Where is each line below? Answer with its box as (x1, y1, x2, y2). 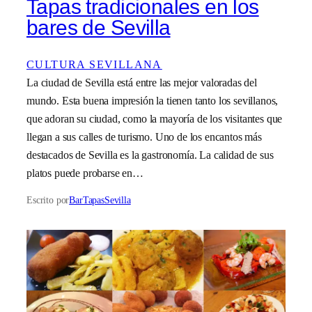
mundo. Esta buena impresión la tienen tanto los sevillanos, (26, 93, 279, 107)
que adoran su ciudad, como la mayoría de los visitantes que (26, 111, 283, 125)
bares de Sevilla (26, 16, 171, 40)
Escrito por (26, 194, 70, 206)
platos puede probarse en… (26, 166, 143, 180)
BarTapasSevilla (69, 194, 131, 206)
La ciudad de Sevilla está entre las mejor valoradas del (26, 75, 257, 89)
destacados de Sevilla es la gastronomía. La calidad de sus (26, 148, 274, 162)
